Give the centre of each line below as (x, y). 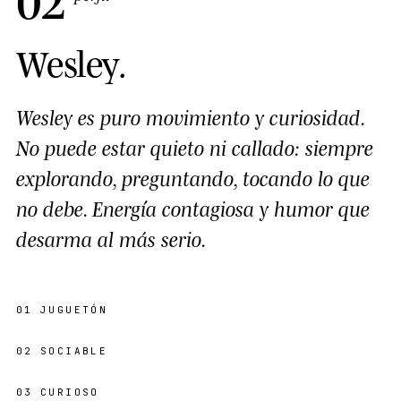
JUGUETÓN (74, 309)
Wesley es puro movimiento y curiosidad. (190, 116)
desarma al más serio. (111, 238)
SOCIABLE (74, 350)
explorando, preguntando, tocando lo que (193, 177)
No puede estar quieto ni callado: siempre (195, 146)
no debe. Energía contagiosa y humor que (193, 207)
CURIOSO (69, 392)
